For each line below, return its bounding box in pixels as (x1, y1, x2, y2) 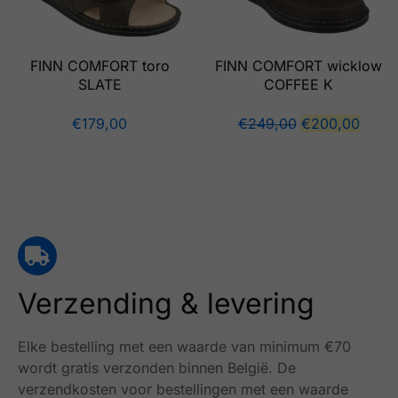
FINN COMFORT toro (29, 56, 170, 75)
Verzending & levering (18, 285, 314, 321)
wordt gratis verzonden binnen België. (18, 358, 273, 377)
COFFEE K (264, 75, 333, 93)
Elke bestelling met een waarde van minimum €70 (18, 337, 351, 355)
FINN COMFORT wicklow (215, 56, 382, 75)
